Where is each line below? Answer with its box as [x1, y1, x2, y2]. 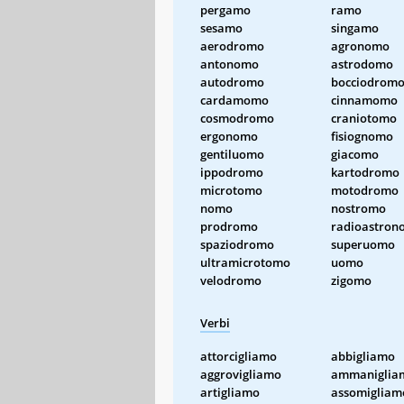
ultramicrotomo [200, 253, 290, 271]
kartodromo [331, 163, 399, 180]
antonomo [200, 55, 259, 72]
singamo [331, 19, 379, 36]
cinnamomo [331, 91, 398, 108]
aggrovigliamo [200, 365, 281, 382]
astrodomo [331, 55, 393, 72]
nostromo [331, 199, 386, 216]
